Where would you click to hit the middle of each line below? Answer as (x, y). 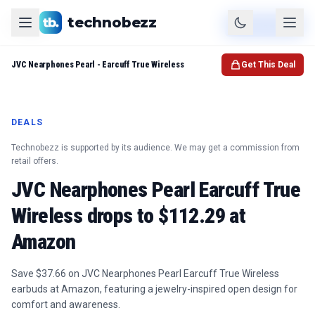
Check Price (270, 25)
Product (29, 25)
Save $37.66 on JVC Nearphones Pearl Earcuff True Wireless (145, 274)
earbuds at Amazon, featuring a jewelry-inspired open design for (154, 289)
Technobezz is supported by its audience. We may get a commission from (155, 148)
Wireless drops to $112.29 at (129, 216)
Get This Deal (268, 65)
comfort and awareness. (66, 304)
